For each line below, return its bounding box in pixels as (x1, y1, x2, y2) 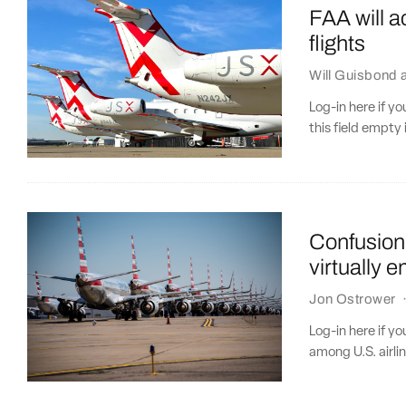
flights (309, 31, 366, 55)
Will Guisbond (309, 67, 398, 82)
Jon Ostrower (309, 292, 396, 307)
